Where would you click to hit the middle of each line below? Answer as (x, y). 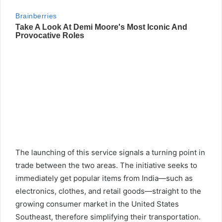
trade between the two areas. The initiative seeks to (106, 166)
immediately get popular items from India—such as (104, 178)
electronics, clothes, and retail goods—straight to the (108, 191)
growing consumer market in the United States (97, 204)
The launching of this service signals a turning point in (110, 153)
